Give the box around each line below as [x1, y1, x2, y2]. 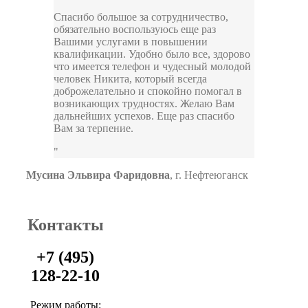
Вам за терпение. [54, 122, 133, 135]
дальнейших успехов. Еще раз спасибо [54, 110, 234, 122]
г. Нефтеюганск [175, 169, 248, 181]
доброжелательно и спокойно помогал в [54, 85, 242, 98]
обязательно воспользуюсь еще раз [54, 23, 216, 36]
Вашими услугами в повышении [54, 36, 208, 48]
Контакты [27, 215, 104, 234]
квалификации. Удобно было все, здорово [54, 48, 250, 60]
